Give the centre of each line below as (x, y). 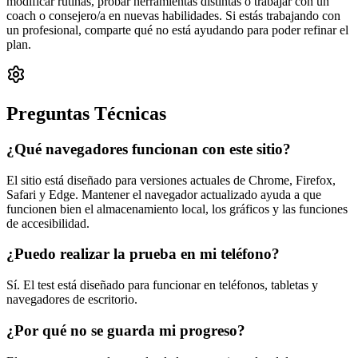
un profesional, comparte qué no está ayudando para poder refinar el (177, 30)
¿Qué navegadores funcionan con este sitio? (149, 149)
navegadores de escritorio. (72, 300)
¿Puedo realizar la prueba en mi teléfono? (143, 254)
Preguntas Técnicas (86, 114)
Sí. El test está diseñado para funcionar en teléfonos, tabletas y (162, 285)
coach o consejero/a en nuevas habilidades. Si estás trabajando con (173, 16)
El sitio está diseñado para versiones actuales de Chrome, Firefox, (171, 180)
